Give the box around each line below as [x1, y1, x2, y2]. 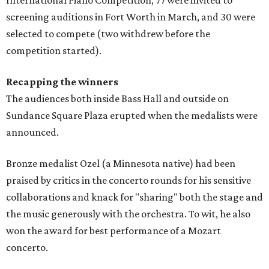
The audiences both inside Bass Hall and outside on [6, 92, 229, 104]
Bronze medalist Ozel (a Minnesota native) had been [6, 157, 235, 169]
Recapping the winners [6, 75, 118, 88]
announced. [6, 125, 59, 138]
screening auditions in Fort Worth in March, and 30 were [6, 10, 255, 23]
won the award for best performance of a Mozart [6, 224, 221, 237]
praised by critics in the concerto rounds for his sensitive [6, 174, 251, 186]
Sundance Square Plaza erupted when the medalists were [6, 109, 258, 121]
